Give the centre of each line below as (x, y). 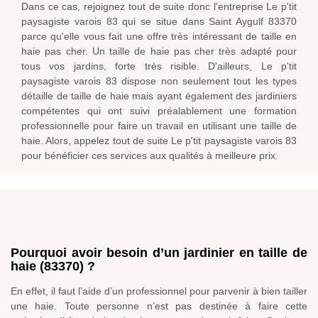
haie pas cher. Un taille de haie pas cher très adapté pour (159, 51)
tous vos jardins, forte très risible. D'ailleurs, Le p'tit (159, 66)
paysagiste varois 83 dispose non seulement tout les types (159, 81)
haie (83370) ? (53, 267)
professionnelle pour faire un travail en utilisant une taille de (159, 126)
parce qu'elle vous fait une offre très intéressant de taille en (159, 37)
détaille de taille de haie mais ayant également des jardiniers (159, 96)
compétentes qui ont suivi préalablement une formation (159, 111)
